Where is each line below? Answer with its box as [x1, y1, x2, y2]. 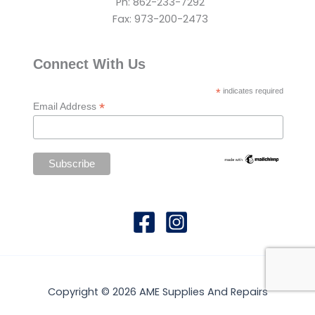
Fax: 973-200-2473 [112, 12, 208, 27]
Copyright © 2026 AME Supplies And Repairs [47, 284, 268, 299]
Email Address [33, 100, 99, 112]
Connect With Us [33, 56, 146, 72]
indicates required [221, 86, 284, 95]
